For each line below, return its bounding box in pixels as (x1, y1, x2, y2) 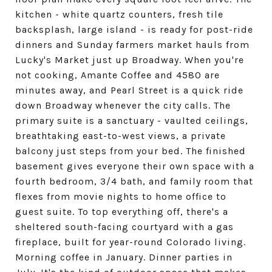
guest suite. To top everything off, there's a (15, 206, 228, 217)
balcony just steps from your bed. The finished (15, 145, 246, 157)
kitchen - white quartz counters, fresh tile (15, 8, 223, 20)
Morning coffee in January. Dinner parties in (15, 251, 233, 263)
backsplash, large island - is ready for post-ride (15, 24, 253, 35)
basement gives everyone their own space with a (15, 160, 254, 172)
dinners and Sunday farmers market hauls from (15, 39, 250, 50)
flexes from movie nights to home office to (15, 191, 226, 202)
